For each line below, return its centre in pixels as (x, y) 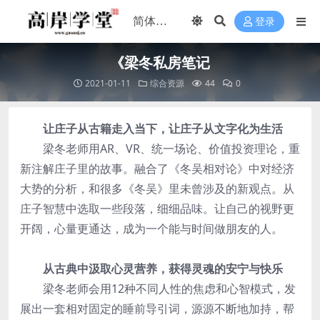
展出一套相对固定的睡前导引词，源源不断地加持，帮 (157, 309)
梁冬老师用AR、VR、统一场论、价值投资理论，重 (160, 149)
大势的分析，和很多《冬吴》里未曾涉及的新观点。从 (157, 189)
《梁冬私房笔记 (160, 62)
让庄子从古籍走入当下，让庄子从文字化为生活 (163, 129)
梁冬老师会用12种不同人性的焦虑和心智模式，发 (158, 289)
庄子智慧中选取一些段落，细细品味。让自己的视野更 (157, 209)
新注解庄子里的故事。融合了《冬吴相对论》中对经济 (157, 169)
